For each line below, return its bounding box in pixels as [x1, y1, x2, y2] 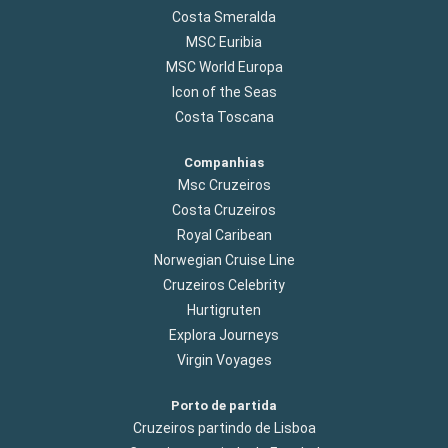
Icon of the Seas [171, 83, 277, 100]
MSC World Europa [165, 58, 283, 75]
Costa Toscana [174, 108, 274, 125]
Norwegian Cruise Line [153, 251, 295, 268]
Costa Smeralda [172, 8, 276, 25]
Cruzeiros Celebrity [163, 276, 285, 293]
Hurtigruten [187, 301, 261, 318]
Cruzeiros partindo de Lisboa [132, 419, 316, 436]
